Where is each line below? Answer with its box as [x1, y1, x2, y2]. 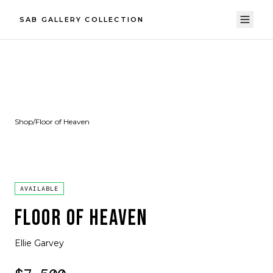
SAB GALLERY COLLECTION [19, 15, 144, 24]
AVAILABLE [20, 185, 58, 193]
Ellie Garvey [15, 238, 64, 249]
